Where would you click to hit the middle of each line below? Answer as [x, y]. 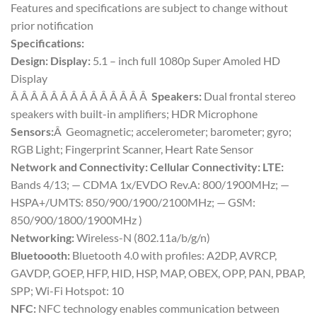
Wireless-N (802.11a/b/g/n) [142, 237]
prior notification [52, 25]
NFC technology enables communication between [158, 308]
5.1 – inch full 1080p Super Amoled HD [185, 60]
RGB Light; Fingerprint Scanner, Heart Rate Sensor [132, 149]
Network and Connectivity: [79, 166]
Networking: [42, 237]
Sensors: [32, 131]
